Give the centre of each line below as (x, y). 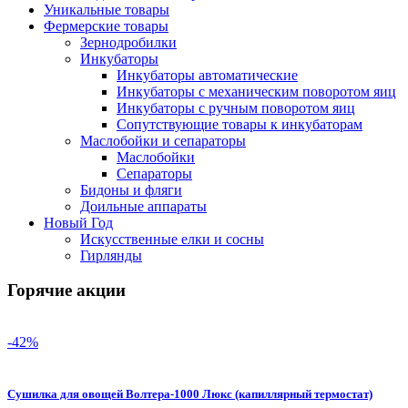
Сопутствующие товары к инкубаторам (240, 124)
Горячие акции (66, 291)
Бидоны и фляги (131, 189)
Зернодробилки (128, 42)
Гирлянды (111, 255)
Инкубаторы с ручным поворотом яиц (236, 107)
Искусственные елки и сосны (172, 239)
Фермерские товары (106, 25)
